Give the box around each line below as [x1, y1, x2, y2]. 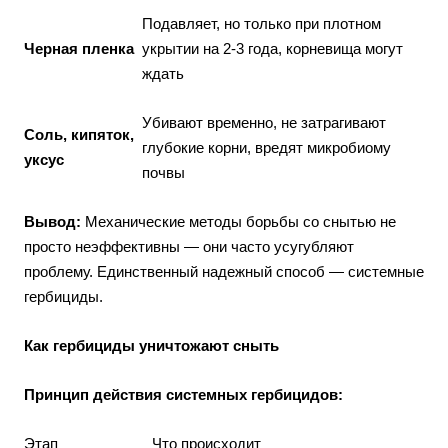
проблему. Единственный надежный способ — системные [24, 262, 424, 280]
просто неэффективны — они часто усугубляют [24, 237, 354, 255]
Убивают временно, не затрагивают [142, 113, 386, 131]
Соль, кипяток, [24, 125, 134, 143]
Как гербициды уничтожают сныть [24, 336, 279, 354]
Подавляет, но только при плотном [142, 14, 381, 32]
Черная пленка [24, 39, 134, 57]
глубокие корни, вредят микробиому [142, 138, 391, 156]
